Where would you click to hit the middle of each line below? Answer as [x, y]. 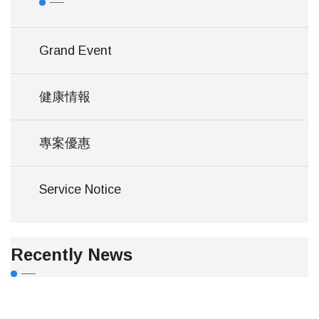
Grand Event [75, 51]
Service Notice [80, 189]
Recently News [72, 255]
